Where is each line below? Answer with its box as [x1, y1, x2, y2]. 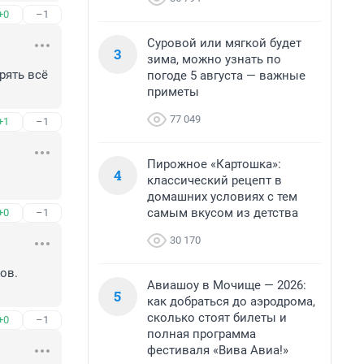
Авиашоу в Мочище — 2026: [147, 278, 306, 292]
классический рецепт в [147, 173, 282, 188]
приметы [147, 84, 199, 99]
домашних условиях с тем [147, 189, 297, 204]
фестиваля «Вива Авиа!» [147, 343, 288, 357]
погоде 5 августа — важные [147, 68, 305, 83]
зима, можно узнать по [147, 52, 281, 67]
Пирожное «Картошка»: [147, 157, 281, 171]
